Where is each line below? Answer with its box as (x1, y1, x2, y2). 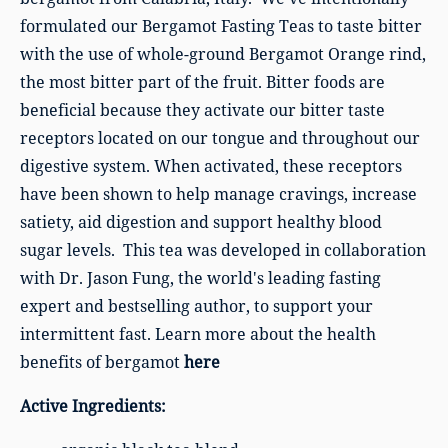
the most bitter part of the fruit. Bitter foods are (20, 71, 385, 93)
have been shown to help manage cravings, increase (20, 183, 417, 205)
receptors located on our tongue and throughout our (20, 127, 420, 149)
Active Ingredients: (20, 395, 166, 417)
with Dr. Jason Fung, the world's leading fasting (20, 267, 381, 289)
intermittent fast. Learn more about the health (20, 323, 376, 345)
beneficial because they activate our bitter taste (20, 99, 385, 121)
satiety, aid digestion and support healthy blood (20, 211, 382, 233)
